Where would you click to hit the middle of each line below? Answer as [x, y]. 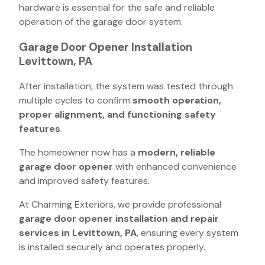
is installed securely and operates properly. [112, 247]
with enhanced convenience [175, 167]
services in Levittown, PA [78, 233]
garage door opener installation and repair [119, 219]
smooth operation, [177, 101]
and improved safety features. [84, 181]
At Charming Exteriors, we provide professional [120, 205]
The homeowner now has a [78, 153]
